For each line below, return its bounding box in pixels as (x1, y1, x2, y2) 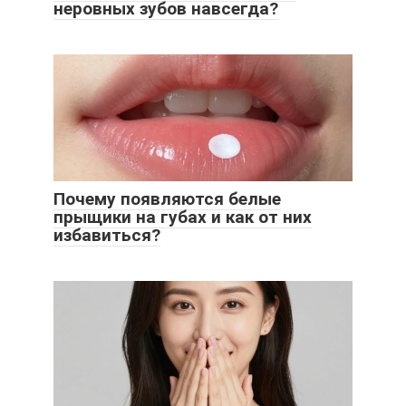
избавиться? (53, 224, 160, 246)
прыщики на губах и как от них (53, 206, 312, 227)
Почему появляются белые (53, 188, 281, 209)
